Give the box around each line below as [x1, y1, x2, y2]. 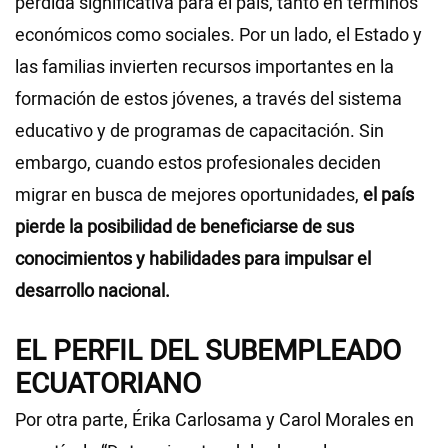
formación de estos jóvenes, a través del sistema [15, 87, 402, 113]
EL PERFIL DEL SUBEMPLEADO [15, 331, 401, 373]
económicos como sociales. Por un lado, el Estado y [15, 23, 422, 49]
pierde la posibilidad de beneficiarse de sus [15, 215, 354, 241]
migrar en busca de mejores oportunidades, [15, 183, 363, 209]
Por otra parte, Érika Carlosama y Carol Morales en [15, 408, 414, 434]
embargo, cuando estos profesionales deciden [15, 151, 381, 177]
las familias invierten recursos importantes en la [15, 55, 394, 81]
